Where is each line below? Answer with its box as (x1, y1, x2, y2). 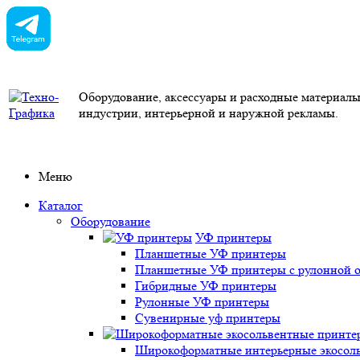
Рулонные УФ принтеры (135, 294, 269, 309)
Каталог (39, 198, 83, 213)
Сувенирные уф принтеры (135, 310, 280, 325)
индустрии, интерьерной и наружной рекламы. (79, 105, 338, 121)
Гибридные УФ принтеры (135, 278, 276, 293)
